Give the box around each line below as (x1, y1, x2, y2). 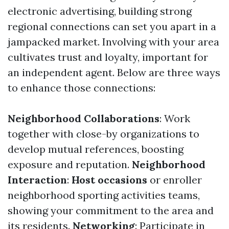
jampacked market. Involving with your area (8, 35, 219, 48)
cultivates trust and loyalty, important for (8, 51, 208, 63)
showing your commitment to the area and (8, 204, 214, 217)
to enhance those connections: (8, 81, 155, 94)
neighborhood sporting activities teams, (8, 189, 200, 201)
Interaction (8, 173, 67, 186)
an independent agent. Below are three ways (8, 66, 220, 79)
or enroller (147, 173, 202, 186)
